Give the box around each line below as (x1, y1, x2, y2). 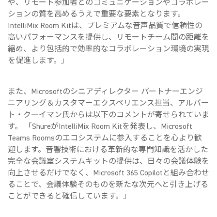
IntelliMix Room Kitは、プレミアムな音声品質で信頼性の (8, 21, 202, 31)
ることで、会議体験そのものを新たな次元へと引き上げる (8, 180, 208, 189)
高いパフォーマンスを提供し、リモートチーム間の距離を (8, 32, 209, 42)
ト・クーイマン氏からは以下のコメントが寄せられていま (8, 110, 209, 120)
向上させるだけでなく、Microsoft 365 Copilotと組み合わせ (8, 168, 209, 178)
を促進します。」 (8, 56, 69, 65)
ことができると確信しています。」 (8, 191, 131, 201)
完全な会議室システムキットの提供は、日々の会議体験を (8, 156, 209, 166)
